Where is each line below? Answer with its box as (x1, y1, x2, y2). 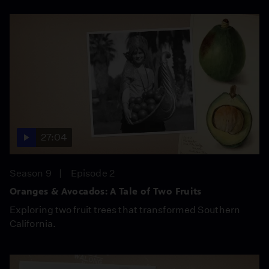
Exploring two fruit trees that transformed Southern (10, 204, 240, 216)
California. (10, 217, 56, 229)
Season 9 (10, 167, 52, 179)
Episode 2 (71, 167, 115, 179)
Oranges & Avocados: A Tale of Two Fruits (10, 185, 202, 197)
